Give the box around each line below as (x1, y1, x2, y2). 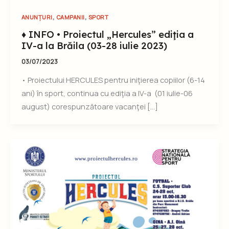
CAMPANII (56, 13, 85, 21)
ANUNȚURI (21, 13, 53, 21)
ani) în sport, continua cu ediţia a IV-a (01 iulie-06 (21, 87, 193, 98)
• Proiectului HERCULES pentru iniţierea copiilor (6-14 (21, 74, 205, 85)
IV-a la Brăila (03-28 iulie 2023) (21, 39, 167, 52)
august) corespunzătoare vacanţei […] (21, 101, 158, 111)
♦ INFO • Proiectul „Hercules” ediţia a (21, 28, 194, 40)
